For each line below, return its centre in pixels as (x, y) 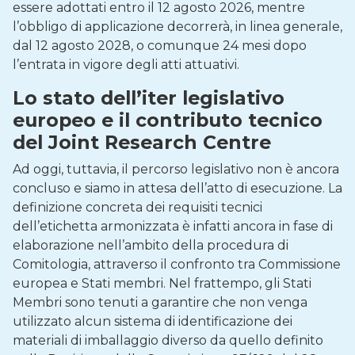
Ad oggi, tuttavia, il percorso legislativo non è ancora (176, 169)
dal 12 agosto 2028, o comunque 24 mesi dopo (160, 46)
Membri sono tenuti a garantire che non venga (160, 302)
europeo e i (69, 120)
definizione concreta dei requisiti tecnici (137, 207)
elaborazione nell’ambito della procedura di (151, 245)
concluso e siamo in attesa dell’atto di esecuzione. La (177, 188)
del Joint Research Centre (142, 142)
